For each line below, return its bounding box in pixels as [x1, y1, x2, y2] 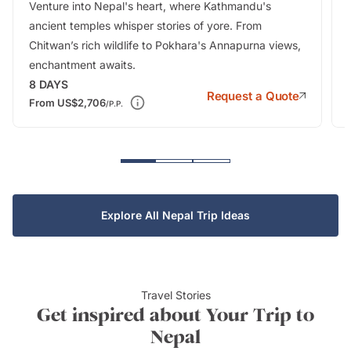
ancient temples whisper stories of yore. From [29, 19, 262, 33]
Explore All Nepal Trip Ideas [100, 208, 250, 223]
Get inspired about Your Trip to [37, 303, 314, 326]
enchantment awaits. [29, 58, 136, 72]
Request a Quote [206, 88, 300, 103]
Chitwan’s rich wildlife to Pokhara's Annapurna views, [29, 38, 301, 52]
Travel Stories [140, 288, 211, 302]
